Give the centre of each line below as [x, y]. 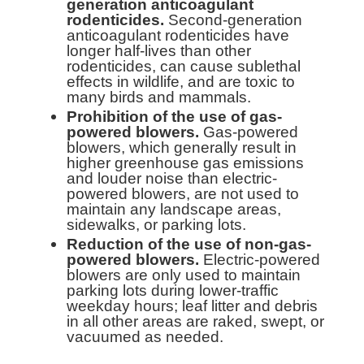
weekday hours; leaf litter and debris [193, 305]
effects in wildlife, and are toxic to [181, 81]
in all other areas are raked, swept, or [196, 321]
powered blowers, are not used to [183, 193]
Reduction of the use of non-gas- [189, 244]
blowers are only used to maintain [184, 275]
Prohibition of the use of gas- [175, 116]
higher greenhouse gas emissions [186, 162]
